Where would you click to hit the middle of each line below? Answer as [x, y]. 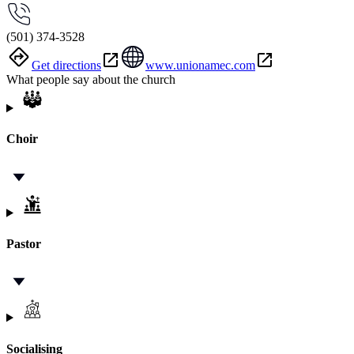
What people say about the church [91, 80]
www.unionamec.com [200, 66]
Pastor [24, 244]
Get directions [66, 66]
